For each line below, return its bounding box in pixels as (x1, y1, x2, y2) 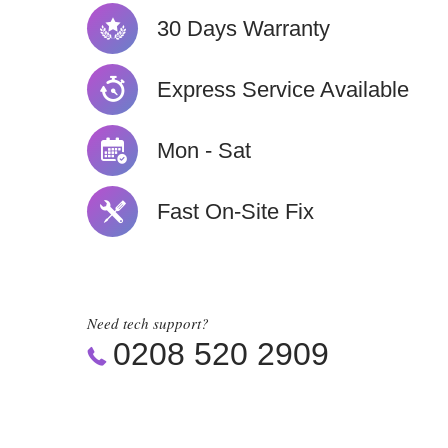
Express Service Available (157, 76, 409, 102)
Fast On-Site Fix (157, 198, 314, 224)
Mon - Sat (157, 137, 251, 163)
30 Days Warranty (157, 15, 330, 41)
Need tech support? (87, 313, 209, 333)
